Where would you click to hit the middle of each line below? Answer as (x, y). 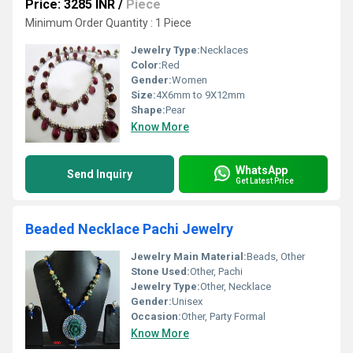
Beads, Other (276, 256)
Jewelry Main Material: (189, 256)
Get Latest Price (265, 180)
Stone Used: (160, 271)
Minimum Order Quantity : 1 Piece (108, 23)
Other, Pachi (216, 271)
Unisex (187, 301)
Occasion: (156, 316)
